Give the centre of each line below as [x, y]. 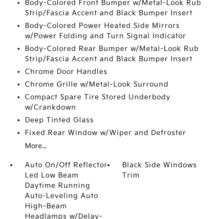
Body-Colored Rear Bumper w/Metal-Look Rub [112, 49]
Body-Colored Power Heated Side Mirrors [102, 26]
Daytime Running [57, 186]
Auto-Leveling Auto [61, 196]
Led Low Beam [52, 175]
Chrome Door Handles [66, 72]
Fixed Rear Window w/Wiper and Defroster [105, 133]
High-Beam [46, 206]
